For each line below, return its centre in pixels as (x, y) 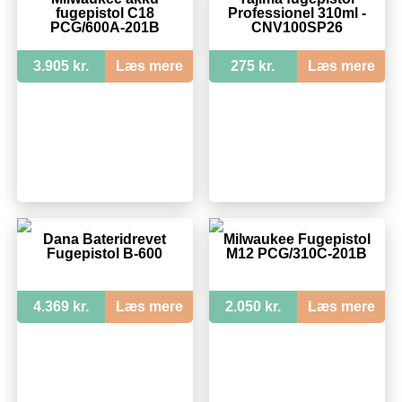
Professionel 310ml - (297, 13)
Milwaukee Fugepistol (297, 239)
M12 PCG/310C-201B (297, 253)
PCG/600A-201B (105, 28)
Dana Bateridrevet (105, 239)
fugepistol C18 (105, 13)
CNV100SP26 (297, 28)
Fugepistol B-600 (105, 253)
